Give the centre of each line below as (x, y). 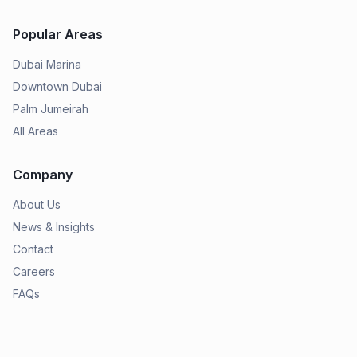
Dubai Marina (47, 64)
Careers (34, 271)
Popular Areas (58, 34)
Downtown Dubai (57, 86)
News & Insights (54, 227)
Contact (33, 249)
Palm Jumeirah (51, 109)
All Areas (35, 131)
